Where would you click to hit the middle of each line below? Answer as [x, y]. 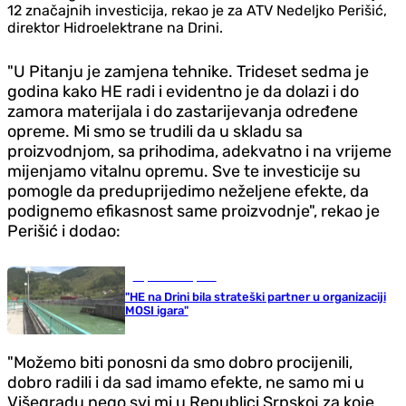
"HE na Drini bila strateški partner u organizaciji [255, 296]
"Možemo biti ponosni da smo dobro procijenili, [180, 362]
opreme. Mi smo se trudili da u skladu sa [155, 131]
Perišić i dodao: [64, 231]
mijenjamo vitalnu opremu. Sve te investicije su [184, 171]
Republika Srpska [174, 276]
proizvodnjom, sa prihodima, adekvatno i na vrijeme [199, 151]
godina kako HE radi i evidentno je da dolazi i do [183, 91]
